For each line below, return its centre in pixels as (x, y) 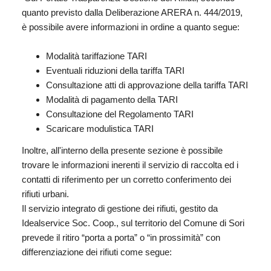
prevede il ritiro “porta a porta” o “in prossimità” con (121, 238)
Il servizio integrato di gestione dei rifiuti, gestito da (120, 209)
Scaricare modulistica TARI (100, 128)
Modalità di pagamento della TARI (112, 99)
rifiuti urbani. (45, 194)
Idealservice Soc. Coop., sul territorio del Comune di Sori (133, 223)
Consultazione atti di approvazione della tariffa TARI (147, 85)
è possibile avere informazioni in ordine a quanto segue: (131, 27)
